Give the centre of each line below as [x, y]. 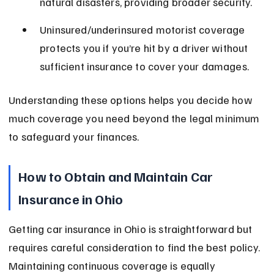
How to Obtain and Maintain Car [117, 176]
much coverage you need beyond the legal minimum [135, 118]
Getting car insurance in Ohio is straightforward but [132, 229]
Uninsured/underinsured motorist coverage [144, 30]
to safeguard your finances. [74, 137]
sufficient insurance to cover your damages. [144, 66]
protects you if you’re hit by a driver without [145, 48]
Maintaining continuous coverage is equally [113, 266]
